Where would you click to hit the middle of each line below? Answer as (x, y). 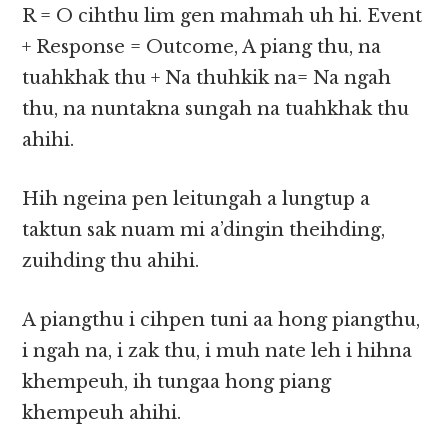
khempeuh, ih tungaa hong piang (177, 382)
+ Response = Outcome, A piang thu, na (202, 47)
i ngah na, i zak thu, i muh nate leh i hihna (217, 351)
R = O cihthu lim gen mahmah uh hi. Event (222, 16)
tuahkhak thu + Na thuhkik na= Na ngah (207, 78)
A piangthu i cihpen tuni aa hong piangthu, (221, 320)
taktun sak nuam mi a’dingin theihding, (204, 230)
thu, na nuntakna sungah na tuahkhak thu (216, 109)
